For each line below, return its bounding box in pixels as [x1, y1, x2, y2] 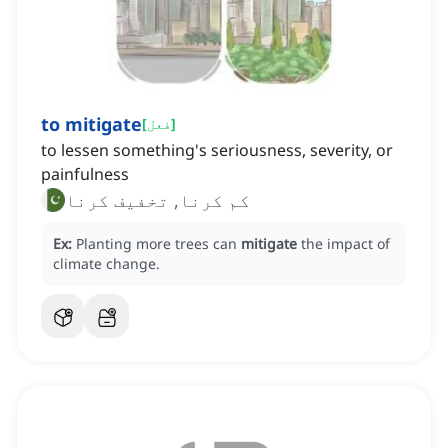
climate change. [53, 254, 160, 274]
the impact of [301, 234, 390, 254]
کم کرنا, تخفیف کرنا [65, 188, 250, 213]
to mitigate [41, 112, 142, 137]
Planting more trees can [76, 234, 241, 254]
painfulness [41, 163, 129, 186]
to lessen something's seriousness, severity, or [41, 139, 393, 162]
